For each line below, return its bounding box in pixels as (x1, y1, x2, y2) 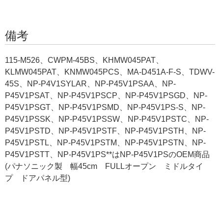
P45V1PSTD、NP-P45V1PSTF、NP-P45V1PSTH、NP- (5, 126, 206, 135)
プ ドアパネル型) (5, 173, 70, 182)
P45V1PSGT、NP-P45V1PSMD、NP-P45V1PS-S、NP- (5, 103, 205, 111)
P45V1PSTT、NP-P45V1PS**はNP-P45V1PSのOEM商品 (5, 150, 210, 159)
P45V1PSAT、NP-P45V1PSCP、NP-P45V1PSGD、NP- (5, 91, 207, 100)
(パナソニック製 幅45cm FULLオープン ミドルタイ (5, 162, 203, 170)
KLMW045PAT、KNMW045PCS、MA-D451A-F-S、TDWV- (5, 67, 215, 76)
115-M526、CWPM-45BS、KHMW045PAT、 (5, 55, 164, 64)
